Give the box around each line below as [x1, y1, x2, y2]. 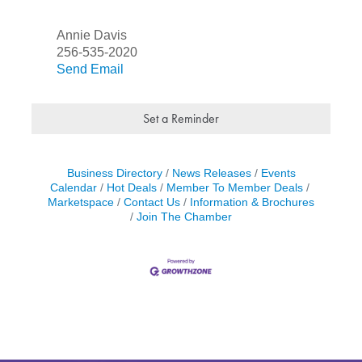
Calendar [49, 182, 97, 195]
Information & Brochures [190, 196, 314, 209]
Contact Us [124, 196, 180, 209]
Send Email [57, 62, 124, 77]
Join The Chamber [137, 211, 232, 224]
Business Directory [66, 167, 162, 180]
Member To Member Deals [166, 182, 303, 195]
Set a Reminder [143, 110, 219, 128]
